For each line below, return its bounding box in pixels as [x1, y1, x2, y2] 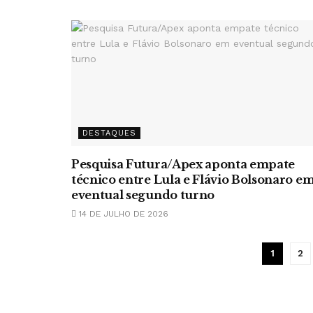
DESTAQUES [82, 129, 136, 138]
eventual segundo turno [71, 188, 214, 202]
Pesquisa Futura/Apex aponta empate [71, 157, 296, 171]
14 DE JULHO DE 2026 [76, 209, 168, 219]
